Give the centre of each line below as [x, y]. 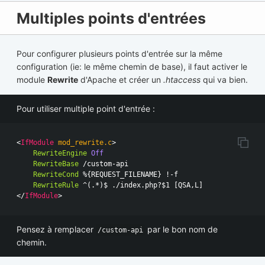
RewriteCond [56, 175]
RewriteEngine [60, 153]
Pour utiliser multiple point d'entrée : [86, 109]
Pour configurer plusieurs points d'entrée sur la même [119, 54]
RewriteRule [56, 185]
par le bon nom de [181, 230]
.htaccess [182, 80]
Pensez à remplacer [56, 230]
